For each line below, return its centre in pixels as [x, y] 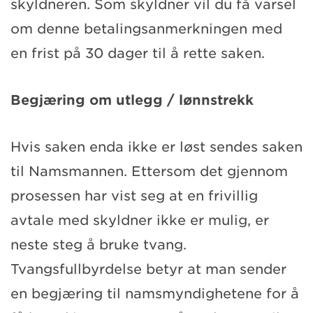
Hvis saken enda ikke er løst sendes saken [156, 147]
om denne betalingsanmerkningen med [146, 29]
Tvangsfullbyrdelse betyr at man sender [148, 269]
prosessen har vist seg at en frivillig [134, 196]
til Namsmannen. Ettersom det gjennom [149, 171]
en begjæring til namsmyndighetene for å [155, 293]
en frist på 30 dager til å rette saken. [138, 53]
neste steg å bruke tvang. [99, 245]
